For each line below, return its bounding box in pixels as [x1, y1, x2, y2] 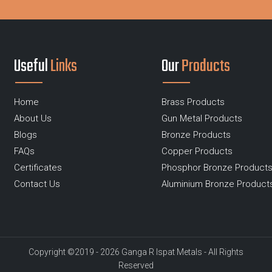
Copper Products [161, 146, 233, 157]
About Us [13, 113, 52, 124]
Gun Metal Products [161, 113, 243, 124]
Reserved [118, 260, 154, 271]
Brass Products [161, 97, 225, 107]
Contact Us [13, 178, 60, 189]
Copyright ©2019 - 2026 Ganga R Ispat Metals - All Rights [28, 247, 243, 257]
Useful [13, 53, 50, 80]
